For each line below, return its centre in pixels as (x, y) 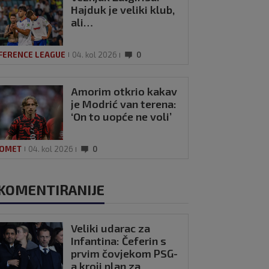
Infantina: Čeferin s (119, 240)
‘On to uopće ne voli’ (122, 116)
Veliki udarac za (111, 228)
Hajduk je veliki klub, (123, 10)
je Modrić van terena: (124, 104)
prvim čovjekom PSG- (125, 253)
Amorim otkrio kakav (124, 91)
